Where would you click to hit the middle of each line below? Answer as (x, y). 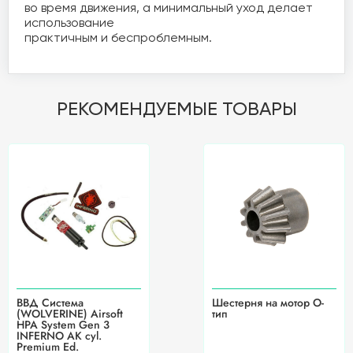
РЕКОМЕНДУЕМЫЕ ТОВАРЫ (176, 109)
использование (71, 23)
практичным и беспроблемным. (120, 38)
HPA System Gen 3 (63, 325)
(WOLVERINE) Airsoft (70, 314)
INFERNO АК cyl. (59, 336)
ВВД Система (50, 303)
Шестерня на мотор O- (268, 303)
